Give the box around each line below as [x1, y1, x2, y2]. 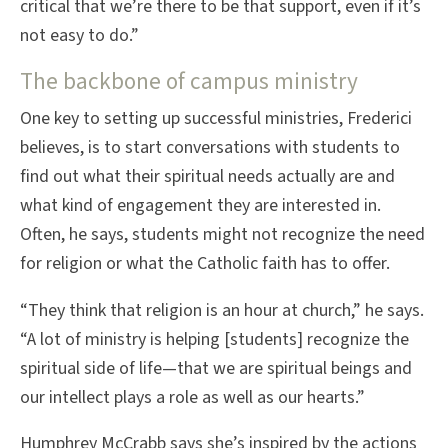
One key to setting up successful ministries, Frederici [20, 105, 412, 131]
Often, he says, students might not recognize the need [20, 221, 425, 247]
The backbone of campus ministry [20, 64, 358, 98]
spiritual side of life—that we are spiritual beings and [20, 355, 412, 381]
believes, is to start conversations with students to [20, 134, 400, 160]
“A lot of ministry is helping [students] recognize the [20, 326, 409, 352]
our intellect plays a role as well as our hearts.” [20, 384, 365, 410]
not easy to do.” [20, 22, 139, 48]
